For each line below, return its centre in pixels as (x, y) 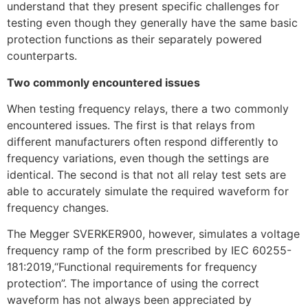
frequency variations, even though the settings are (138, 158)
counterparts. (42, 56)
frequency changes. (58, 207)
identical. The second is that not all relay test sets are (146, 174)
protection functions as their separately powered (134, 40)
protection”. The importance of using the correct (133, 284)
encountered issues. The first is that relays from (131, 125)
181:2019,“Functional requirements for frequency (132, 267)
